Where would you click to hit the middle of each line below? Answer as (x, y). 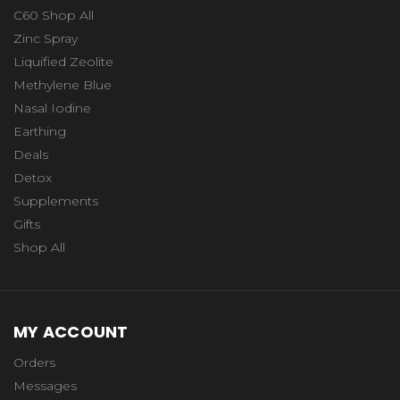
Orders (34, 362)
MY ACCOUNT (71, 331)
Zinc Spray (46, 38)
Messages (45, 385)
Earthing (40, 131)
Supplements (56, 200)
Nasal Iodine (52, 108)
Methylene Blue (62, 84)
